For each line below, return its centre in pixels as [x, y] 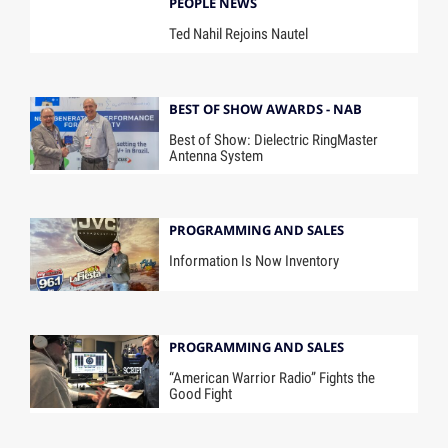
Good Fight [201, 394]
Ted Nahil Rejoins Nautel [239, 33]
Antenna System [216, 155]
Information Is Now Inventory [254, 261]
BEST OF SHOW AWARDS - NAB [266, 108]
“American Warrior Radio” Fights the [272, 378]
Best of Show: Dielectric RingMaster [274, 139]
